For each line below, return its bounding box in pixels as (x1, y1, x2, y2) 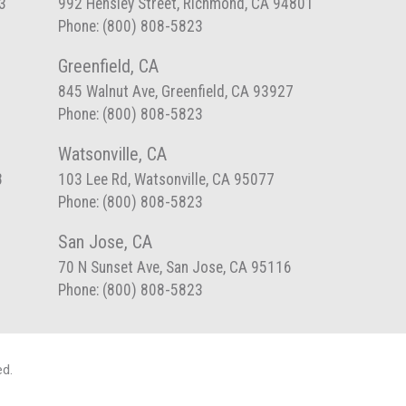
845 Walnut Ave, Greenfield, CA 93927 (57, 82, 294, 101)
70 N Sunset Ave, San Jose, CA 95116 (57, 258, 292, 276)
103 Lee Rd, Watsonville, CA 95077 (57, 170, 275, 188)
